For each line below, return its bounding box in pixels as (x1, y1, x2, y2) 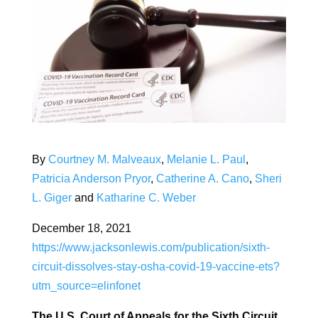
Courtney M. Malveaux (48, 153, 161, 166)
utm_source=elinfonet (31, 280, 141, 292)
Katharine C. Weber (96, 192, 196, 204)
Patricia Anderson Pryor (31, 172, 150, 185)
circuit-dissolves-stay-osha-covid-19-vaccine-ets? (31, 261, 280, 273)
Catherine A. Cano (155, 172, 249, 185)
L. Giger (31, 192, 72, 204)
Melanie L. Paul (166, 153, 246, 166)
